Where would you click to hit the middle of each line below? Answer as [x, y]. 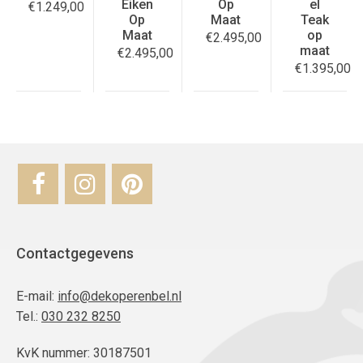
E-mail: [37, 296]
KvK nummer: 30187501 [84, 352]
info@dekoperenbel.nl [120, 296]
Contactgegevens [75, 253]
